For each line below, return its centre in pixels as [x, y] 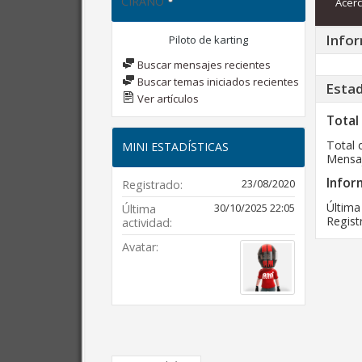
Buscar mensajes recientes [203, 65]
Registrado [151, 185]
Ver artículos [167, 99]
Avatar [139, 247]
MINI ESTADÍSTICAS [175, 147]
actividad [146, 223]
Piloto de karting [208, 40]
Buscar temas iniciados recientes [217, 82]
